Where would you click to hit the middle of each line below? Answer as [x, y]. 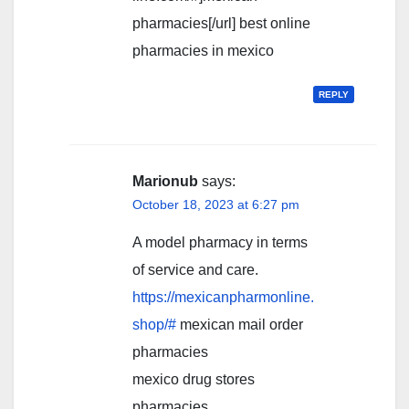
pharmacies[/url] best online [221, 23]
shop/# [154, 324]
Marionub [165, 181]
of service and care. [195, 269]
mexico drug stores [194, 379]
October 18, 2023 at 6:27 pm [216, 204]
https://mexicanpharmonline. [223, 297]
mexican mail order [240, 324]
